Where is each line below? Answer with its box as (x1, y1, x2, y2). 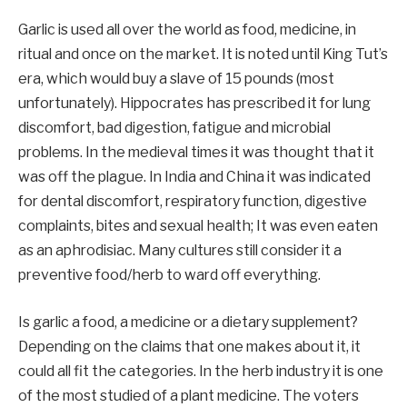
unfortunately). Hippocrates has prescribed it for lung (18, 94, 371, 113)
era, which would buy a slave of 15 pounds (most (18, 70, 334, 88)
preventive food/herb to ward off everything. (18, 266, 321, 284)
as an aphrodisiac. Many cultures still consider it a (18, 242, 342, 260)
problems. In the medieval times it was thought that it (18, 144, 374, 162)
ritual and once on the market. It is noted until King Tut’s (18, 45, 388, 64)
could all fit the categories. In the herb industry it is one (18, 362, 383, 380)
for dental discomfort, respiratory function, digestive (18, 193, 367, 211)
